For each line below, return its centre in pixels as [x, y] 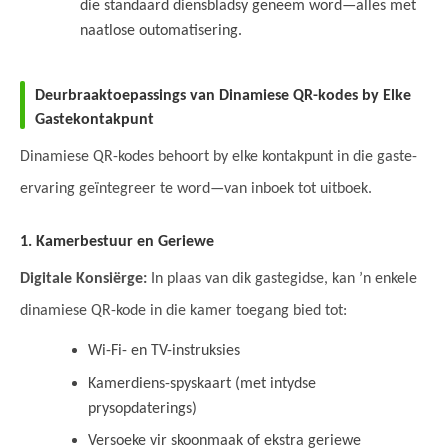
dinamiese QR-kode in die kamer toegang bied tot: [183, 311]
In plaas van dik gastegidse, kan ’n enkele [282, 279]
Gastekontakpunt [94, 120]
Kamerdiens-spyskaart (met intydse [202, 383]
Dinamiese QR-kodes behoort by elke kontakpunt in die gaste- [218, 157]
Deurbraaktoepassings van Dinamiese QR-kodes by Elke [223, 96]
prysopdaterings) [142, 408]
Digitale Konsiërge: [83, 279]
